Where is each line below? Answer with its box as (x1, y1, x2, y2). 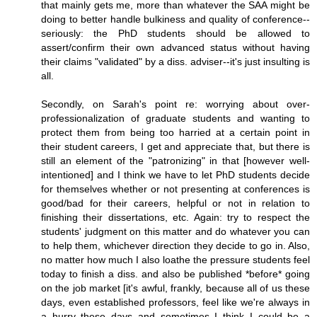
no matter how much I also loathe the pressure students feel (41, 253, 310, 265)
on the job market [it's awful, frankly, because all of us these (41, 282, 310, 294)
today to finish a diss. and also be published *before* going (41, 267, 310, 279)
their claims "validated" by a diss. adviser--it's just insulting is (41, 55, 310, 67)
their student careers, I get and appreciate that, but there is (41, 140, 310, 152)
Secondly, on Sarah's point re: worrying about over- (41, 98, 310, 110)
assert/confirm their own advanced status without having (41, 41, 310, 53)
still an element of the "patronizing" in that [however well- (41, 154, 310, 166)
